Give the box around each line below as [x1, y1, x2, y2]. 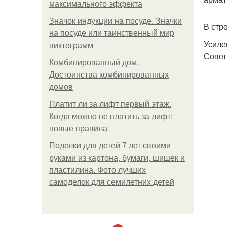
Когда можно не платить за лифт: [49, 112, 173, 121]
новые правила [49, 124, 107, 133]
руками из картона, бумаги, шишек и [49, 154, 185, 162]
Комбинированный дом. [49, 58, 139, 67]
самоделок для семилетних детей [49, 178, 174, 186]
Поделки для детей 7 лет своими [49, 141, 171, 150]
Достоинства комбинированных [49, 70, 169, 79]
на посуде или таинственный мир [49, 29, 174, 37]
